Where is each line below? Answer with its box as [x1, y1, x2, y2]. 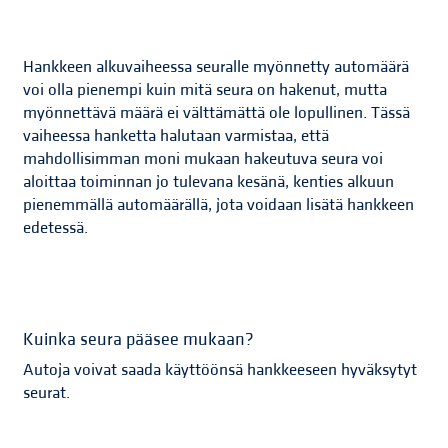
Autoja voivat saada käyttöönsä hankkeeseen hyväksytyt [23, 359, 418, 382]
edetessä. [23, 217, 93, 240]
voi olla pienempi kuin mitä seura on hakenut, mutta [23, 79, 388, 102]
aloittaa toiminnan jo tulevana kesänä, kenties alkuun [23, 171, 395, 194]
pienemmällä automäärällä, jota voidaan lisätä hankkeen [23, 194, 415, 217]
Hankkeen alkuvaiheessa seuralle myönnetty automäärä [23, 56, 410, 79]
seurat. [23, 382, 71, 405]
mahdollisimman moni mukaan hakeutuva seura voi [23, 148, 384, 171]
